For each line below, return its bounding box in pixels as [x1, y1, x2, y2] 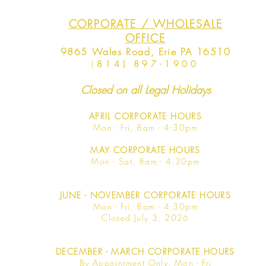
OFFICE [125, 31, 166, 45]
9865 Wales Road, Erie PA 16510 [60, 45, 231, 58]
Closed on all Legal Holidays [80, 83, 211, 97]
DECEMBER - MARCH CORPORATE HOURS [56, 246, 235, 257]
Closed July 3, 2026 [102, 212, 189, 223]
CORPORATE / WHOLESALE [68, 17, 223, 31]
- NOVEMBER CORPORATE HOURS [84, 189, 232, 201]
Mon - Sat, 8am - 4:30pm [91, 156, 200, 167]
